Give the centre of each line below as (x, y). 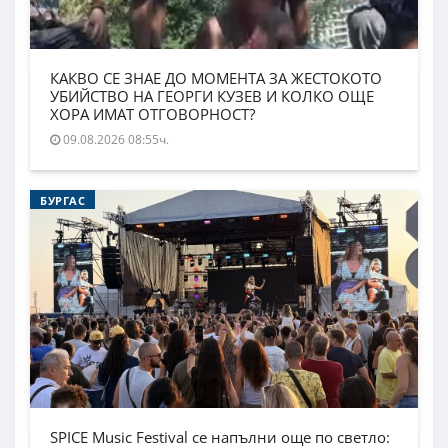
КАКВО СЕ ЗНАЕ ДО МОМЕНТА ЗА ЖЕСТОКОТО (216, 78)
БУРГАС (63, 201)
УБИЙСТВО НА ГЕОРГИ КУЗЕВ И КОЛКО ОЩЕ (212, 96)
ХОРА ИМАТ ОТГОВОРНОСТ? (152, 114)
